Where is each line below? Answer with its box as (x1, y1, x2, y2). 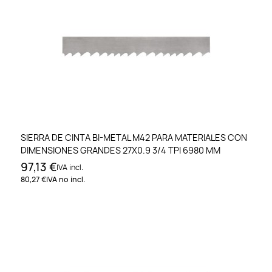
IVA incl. (56, 161, 83, 172)
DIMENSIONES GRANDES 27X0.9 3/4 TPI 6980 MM (21, 144, 220, 156)
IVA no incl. (46, 174, 85, 185)
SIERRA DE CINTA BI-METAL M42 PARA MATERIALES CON (21, 131, 247, 143)
